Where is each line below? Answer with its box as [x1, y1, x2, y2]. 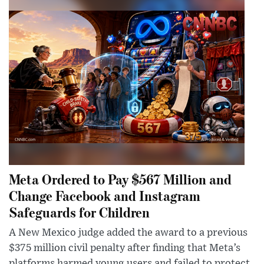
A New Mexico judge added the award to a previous [9, 227, 247, 239]
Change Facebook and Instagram [9, 186, 200, 205]
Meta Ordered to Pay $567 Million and [9, 170, 232, 189]
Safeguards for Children [9, 203, 150, 222]
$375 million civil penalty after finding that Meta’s [9, 243, 240, 254]
